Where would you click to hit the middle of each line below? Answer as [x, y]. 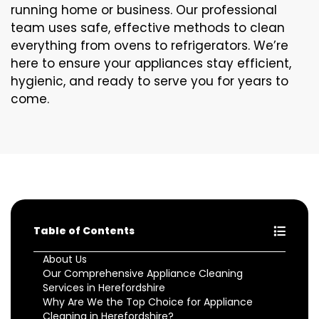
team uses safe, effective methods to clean [148, 27]
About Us [65, 259]
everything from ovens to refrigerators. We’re [150, 45]
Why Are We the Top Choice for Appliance [148, 302]
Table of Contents [84, 230]
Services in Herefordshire [104, 287]
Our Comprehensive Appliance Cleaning [143, 273]
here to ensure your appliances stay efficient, [151, 63]
